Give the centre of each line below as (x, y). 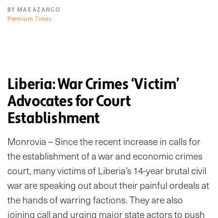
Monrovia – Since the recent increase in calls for (104, 142)
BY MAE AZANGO (34, 10)
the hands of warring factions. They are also (95, 200)
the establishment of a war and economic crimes (105, 156)
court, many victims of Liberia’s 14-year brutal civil (107, 171)
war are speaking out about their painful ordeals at (108, 185)
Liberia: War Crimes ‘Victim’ (93, 84)
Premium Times (30, 19)
